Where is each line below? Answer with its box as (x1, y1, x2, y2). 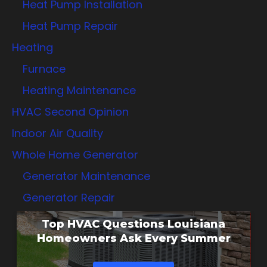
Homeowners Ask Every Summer (36, 231, 231, 245)
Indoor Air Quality (12, 125, 103, 141)
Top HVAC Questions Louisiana (42, 217, 225, 231)
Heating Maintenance (23, 82, 136, 98)
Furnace (23, 61, 66, 76)
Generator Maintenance (23, 168, 150, 184)
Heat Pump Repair (23, 18, 118, 33)
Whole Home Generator (12, 147, 138, 162)
